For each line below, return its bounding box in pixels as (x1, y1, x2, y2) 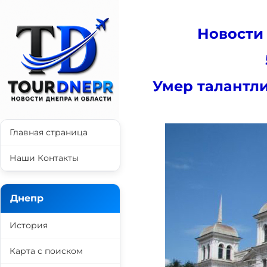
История (10, 220, 48, 231)
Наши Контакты (10, 153, 79, 163)
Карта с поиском (10, 246, 83, 256)
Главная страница (10, 127, 88, 138)
